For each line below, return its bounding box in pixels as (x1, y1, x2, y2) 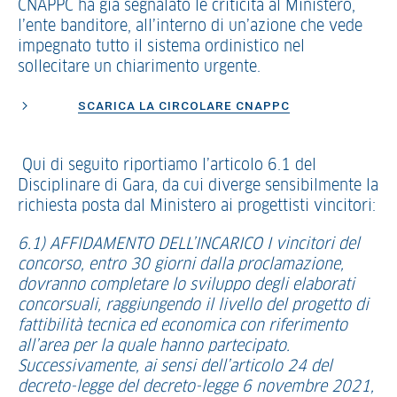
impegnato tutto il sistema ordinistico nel (18, 39, 305, 55)
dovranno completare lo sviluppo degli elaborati (18, 277, 354, 293)
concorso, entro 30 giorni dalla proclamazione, (18, 257, 344, 273)
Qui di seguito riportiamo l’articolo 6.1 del (22, 158, 316, 174)
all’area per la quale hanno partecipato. (18, 339, 290, 354)
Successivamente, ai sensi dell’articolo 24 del (18, 359, 332, 375)
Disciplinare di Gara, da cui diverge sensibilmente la (18, 178, 378, 194)
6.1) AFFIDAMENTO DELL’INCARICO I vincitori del (18, 237, 360, 253)
